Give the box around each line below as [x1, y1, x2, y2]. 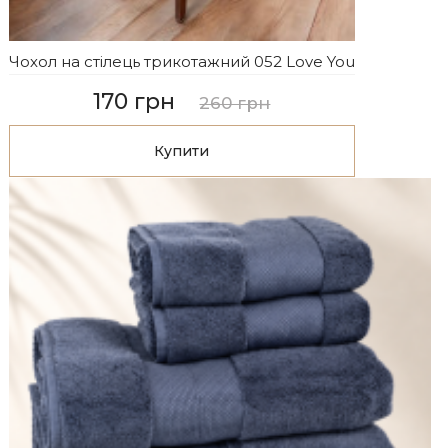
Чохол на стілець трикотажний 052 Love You [8, 51, 355, 71]
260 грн [199, 93, 271, 114]
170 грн [93, 88, 176, 116]
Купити [154, 142, 210, 161]
